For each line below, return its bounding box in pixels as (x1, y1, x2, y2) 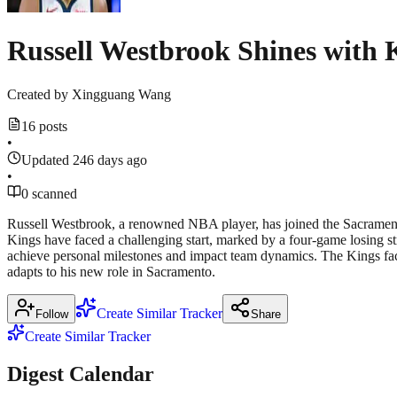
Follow (35, 307, 68, 321)
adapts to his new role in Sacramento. (7, 263, 215, 279)
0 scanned (21, 185, 77, 201)
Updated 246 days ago (21, 152, 147, 167)
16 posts (21, 118, 67, 134)
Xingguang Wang (72, 86, 171, 102)
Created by (7, 86, 68, 102)
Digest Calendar (7, 362, 154, 385)
